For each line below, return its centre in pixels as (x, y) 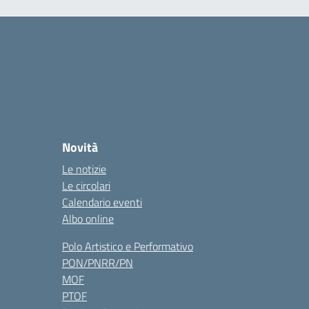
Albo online (88, 219)
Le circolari (86, 186)
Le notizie (84, 169)
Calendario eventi (102, 202)
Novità (80, 147)
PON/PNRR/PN (98, 263)
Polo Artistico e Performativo (128, 246)
